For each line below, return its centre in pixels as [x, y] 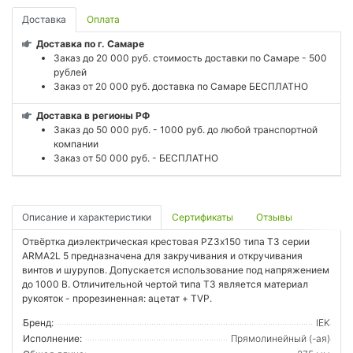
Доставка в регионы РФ [93, 115]
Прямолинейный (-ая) [281, 339]
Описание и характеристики [87, 217]
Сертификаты [203, 217]
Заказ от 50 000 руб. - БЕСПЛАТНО [136, 158]
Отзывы [274, 217]
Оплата [103, 19]
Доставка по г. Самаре [91, 43]
